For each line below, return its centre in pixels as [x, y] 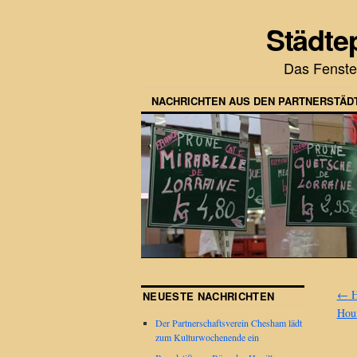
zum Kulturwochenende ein [207, 337]
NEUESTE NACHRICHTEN [209, 296]
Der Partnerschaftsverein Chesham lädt [229, 323]
